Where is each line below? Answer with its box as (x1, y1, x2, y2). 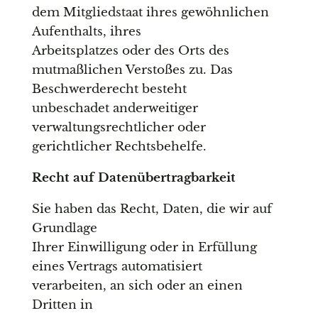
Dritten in (31, 297, 93, 313)
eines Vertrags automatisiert (31, 259, 202, 275)
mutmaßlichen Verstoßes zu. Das (31, 62, 233, 78)
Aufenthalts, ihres (31, 24, 141, 40)
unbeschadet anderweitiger (31, 101, 198, 116)
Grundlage (31, 221, 97, 236)
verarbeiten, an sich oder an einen (31, 278, 243, 294)
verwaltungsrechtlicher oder (31, 120, 206, 136)
